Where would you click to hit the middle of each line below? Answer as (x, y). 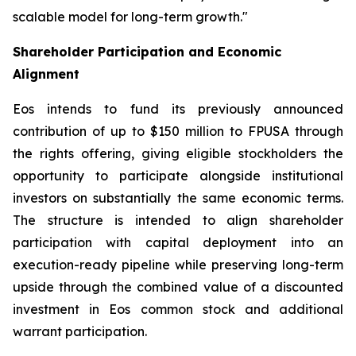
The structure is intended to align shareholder (178, 220)
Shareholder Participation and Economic (147, 52)
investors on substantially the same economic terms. (178, 198)
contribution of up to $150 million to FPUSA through (178, 131)
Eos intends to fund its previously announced (178, 109)
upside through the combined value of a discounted (178, 287)
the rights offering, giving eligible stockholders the (178, 153)
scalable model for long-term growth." (130, 17)
